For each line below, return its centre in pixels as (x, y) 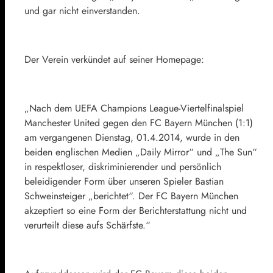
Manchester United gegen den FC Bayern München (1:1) (139, 122)
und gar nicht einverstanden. (82, 10)
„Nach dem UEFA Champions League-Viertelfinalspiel (134, 108)
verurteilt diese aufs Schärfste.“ (87, 225)
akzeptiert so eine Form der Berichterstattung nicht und (136, 210)
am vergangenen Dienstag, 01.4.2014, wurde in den (132, 137)
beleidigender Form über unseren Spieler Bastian (124, 181)
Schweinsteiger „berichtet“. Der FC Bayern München (131, 196)
